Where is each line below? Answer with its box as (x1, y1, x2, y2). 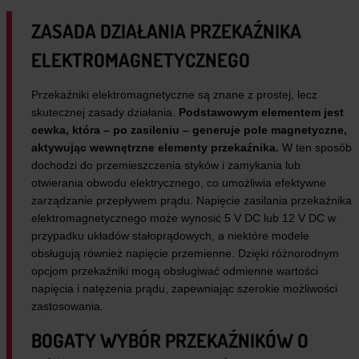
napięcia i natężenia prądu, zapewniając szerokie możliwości (31, 281, 337, 295)
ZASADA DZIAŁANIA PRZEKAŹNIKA (31, 18, 301, 43)
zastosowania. (31, 299, 103, 313)
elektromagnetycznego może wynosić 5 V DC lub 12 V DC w (31, 211, 336, 224)
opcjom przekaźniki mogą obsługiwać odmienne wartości (31, 264, 318, 277)
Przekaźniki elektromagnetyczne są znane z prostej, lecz (31, 87, 317, 101)
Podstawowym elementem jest (179, 105, 344, 119)
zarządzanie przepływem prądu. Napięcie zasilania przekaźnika (31, 193, 352, 207)
